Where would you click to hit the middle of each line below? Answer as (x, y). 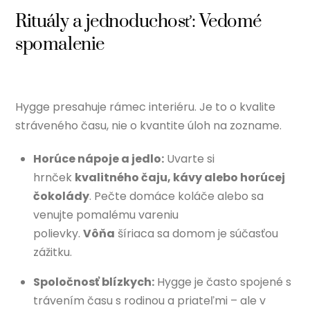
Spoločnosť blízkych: (94, 282)
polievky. (58, 233)
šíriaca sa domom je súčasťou (197, 233)
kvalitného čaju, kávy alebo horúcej (180, 177)
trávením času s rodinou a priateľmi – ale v (149, 300)
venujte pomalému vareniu (106, 215)
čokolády (61, 196)
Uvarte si (189, 158)
